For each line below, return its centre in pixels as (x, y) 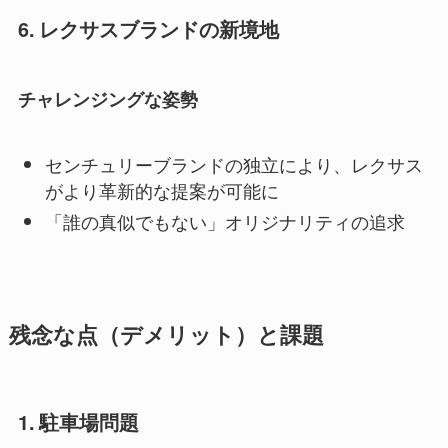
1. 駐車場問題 (78, 421)
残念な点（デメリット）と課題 (166, 334)
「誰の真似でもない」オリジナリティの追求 (224, 220)
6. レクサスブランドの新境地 (148, 28)
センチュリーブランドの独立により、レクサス (233, 164)
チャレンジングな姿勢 (107, 99)
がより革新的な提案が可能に (161, 190)
